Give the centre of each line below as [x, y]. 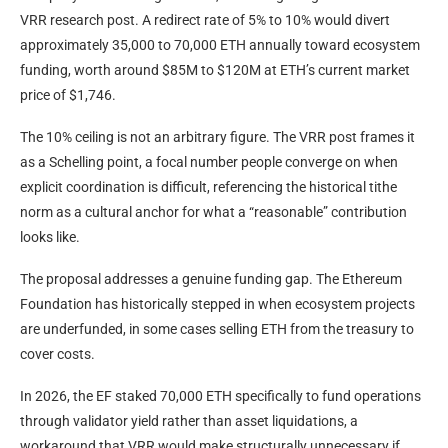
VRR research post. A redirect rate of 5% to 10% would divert [205, 19]
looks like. [50, 236]
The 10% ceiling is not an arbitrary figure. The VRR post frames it [217, 136]
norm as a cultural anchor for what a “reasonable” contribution [213, 211]
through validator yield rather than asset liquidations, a [189, 420]
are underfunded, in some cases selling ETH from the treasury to [217, 328]
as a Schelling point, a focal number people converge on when [209, 161]
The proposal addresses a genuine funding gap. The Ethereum [211, 278]
